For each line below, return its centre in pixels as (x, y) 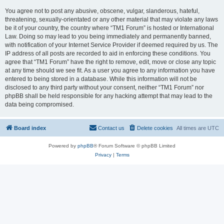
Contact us (111, 128)
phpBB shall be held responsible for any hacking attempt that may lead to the (109, 96)
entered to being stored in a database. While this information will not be (101, 79)
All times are (192, 128)
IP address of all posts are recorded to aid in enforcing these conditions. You (108, 53)
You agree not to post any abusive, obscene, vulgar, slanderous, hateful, (102, 11)
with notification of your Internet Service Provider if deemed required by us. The (111, 45)
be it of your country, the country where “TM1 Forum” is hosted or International (109, 28)
